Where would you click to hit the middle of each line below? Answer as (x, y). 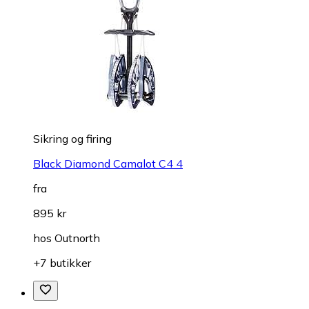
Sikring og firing (72, 138)
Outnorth (77, 238)
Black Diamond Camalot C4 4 (108, 163)
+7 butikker (62, 262)
